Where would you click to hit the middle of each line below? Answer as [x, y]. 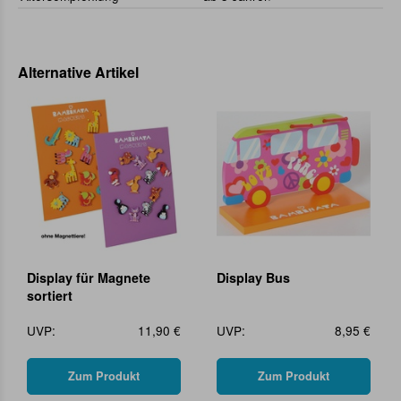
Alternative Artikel [78, 73]
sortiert [50, 296]
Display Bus [253, 278]
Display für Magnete [89, 278]
